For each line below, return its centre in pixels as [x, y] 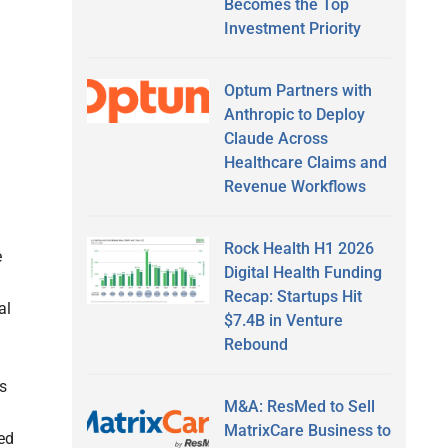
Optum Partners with [297, 90]
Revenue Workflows [294, 186]
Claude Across [275, 138]
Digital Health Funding [302, 272]
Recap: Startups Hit [292, 296]
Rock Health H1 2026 [298, 248]
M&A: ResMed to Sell [299, 406]
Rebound [255, 344]
